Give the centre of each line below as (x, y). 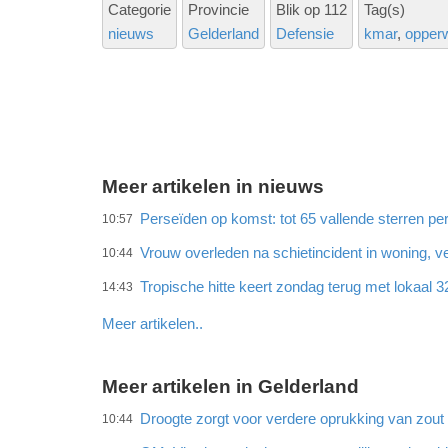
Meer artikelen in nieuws (213, 187)
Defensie (305, 34)
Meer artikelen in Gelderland (230, 387)
